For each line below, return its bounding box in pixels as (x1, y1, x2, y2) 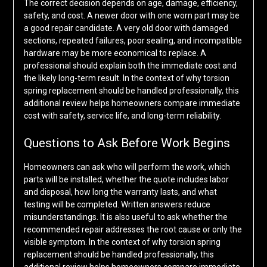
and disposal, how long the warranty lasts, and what (23, 187, 217, 197)
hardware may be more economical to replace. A (23, 48, 206, 58)
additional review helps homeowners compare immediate (23, 98, 240, 108)
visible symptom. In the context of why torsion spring (23, 237, 221, 247)
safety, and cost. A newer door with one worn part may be (23, 11, 240, 21)
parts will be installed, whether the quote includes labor (23, 175, 229, 185)
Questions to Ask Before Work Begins (23, 136, 230, 151)
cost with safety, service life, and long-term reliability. (23, 111, 221, 121)
